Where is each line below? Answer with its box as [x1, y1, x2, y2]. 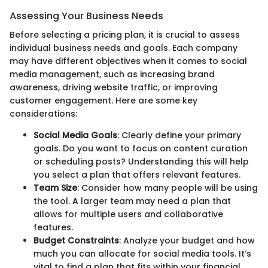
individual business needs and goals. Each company [10, 41, 237, 54]
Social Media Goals [33, 129, 117, 141]
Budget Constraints [33, 234, 119, 246]
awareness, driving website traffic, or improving [10, 81, 218, 93]
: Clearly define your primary [117, 129, 241, 141]
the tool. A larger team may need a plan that [33, 194, 231, 207]
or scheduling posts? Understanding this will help [33, 155, 249, 167]
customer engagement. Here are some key [10, 94, 197, 106]
